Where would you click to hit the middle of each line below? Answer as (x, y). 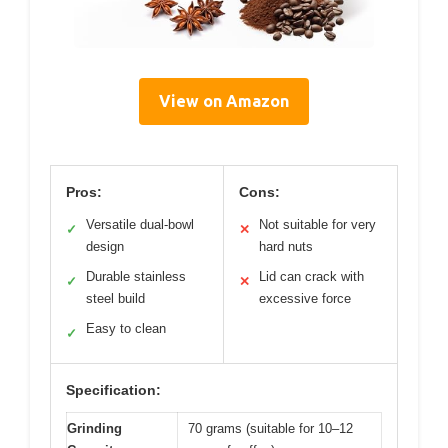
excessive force (305, 298)
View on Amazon (224, 101)
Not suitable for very (317, 224)
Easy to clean (126, 328)
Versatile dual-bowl (140, 224)
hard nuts (286, 246)
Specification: (113, 390)
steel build (115, 298)
